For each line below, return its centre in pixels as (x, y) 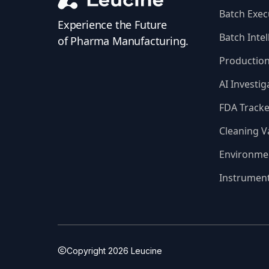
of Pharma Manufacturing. (123, 41)
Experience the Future (112, 25)
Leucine (145, 250)
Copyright (87, 250)
